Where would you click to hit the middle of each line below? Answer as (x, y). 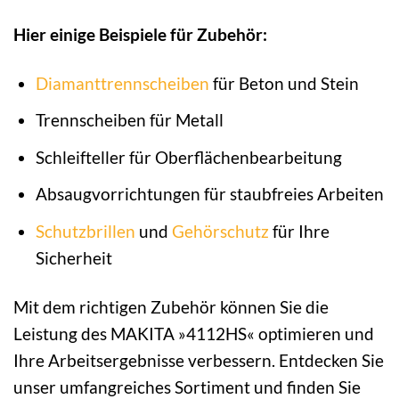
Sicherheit (73, 257)
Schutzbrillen (85, 231)
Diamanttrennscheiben (122, 83)
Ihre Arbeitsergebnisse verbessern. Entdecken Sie (199, 360)
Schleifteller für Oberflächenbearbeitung (188, 157)
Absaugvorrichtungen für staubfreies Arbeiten (209, 194)
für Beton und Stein (284, 83)
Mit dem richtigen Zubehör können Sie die (171, 306)
